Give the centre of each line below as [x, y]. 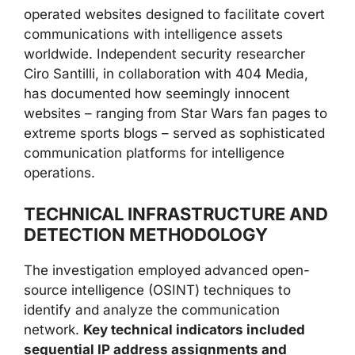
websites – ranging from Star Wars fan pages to [176, 113]
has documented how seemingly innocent [157, 94]
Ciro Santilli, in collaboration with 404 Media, [166, 74]
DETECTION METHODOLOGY [146, 234]
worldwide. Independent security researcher [164, 54]
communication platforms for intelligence [154, 153]
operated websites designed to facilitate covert [174, 14]
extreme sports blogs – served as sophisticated [174, 133]
